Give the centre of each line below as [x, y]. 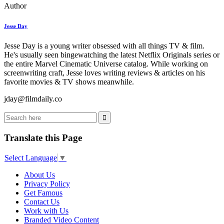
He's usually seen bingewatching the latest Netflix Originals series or [112, 54]
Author [15, 5]
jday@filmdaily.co [33, 98]
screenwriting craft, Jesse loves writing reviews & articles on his [104, 72]
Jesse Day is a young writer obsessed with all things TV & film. [104, 45]
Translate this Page [43, 138]
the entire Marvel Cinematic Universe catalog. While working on [106, 63]
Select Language [31, 158]
